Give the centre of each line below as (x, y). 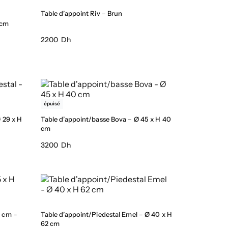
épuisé (52, 104)
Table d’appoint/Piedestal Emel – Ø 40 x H (106, 215)
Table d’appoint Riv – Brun (81, 13)
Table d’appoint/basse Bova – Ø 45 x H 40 (106, 119)
